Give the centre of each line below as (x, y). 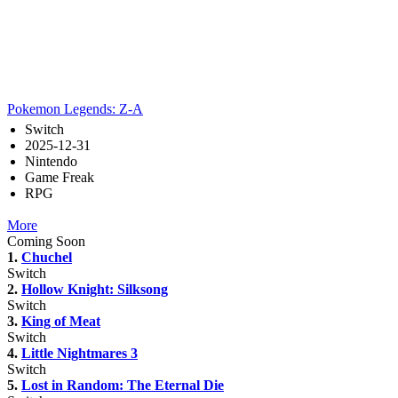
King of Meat (61, 321)
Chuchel (47, 257)
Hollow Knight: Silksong (95, 289)
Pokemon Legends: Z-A (75, 109)
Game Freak (60, 177)
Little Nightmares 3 (80, 353)
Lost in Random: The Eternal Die (123, 385)
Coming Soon (46, 241)
